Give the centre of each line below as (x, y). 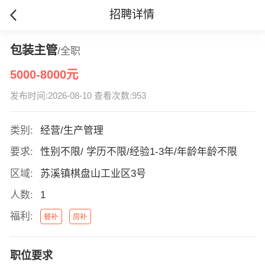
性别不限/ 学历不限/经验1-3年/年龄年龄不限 (138, 152)
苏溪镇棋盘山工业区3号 (93, 173)
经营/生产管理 (72, 130)
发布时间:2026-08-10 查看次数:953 (78, 96)
